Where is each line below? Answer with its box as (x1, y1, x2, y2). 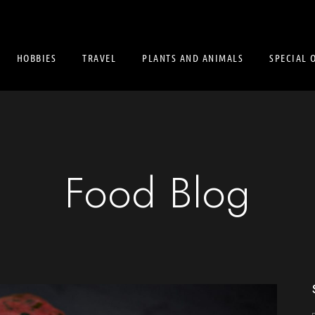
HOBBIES (16, 51, 56, 64)
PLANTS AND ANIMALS (142, 51, 243, 64)
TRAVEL (82, 51, 116, 64)
